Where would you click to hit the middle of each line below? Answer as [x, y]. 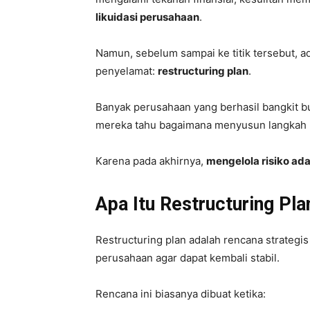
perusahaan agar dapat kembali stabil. [188, 257]
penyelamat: [127, 71]
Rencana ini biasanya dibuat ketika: [181, 293]
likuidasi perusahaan [147, 17]
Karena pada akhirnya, [151, 161]
